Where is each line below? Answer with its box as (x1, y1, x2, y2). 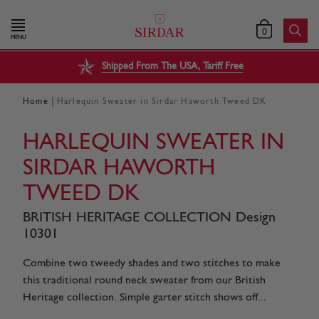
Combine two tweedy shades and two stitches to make (23, 257, 281, 269)
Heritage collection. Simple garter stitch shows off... (23, 291, 266, 303)
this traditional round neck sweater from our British (23, 274, 266, 286)
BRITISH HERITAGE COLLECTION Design (23, 210, 276, 225)
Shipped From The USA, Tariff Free (101, 61, 244, 73)
